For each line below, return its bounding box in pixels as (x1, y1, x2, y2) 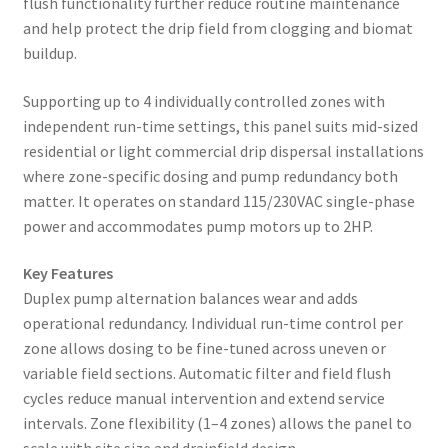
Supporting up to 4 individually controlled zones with (22, 90, 385, 111)
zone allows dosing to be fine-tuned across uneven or (22, 338, 386, 359)
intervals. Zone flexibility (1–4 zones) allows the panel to (22, 413, 412, 434)
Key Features (22, 263, 113, 284)
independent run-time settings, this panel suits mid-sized (22, 115, 418, 136)
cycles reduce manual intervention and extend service (22, 388, 385, 409)
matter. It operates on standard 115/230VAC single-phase (22, 190, 415, 211)
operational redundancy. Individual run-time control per (22, 313, 403, 334)
